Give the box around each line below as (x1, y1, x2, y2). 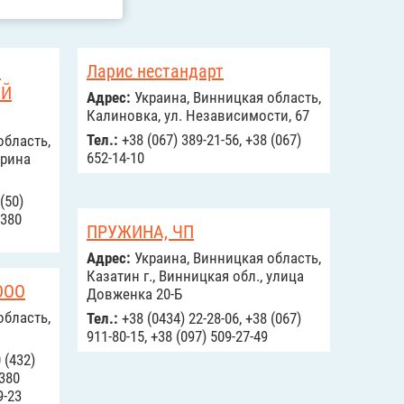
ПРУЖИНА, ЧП (87, 221, 194, 243)
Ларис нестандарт (87, 60, 224, 82)
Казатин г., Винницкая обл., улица (87, 267, 304, 285)
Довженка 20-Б (87, 285, 182, 303)
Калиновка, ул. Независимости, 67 (87, 106, 309, 124)
